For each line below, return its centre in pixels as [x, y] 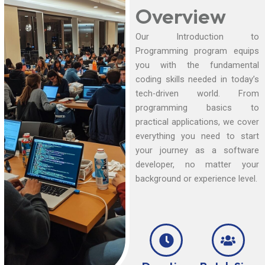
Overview [180, 16]
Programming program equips [197, 51]
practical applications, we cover [197, 122]
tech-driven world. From [197, 94]
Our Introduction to [197, 37]
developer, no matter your [197, 165]
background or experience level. [196, 179]
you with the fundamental [197, 65]
